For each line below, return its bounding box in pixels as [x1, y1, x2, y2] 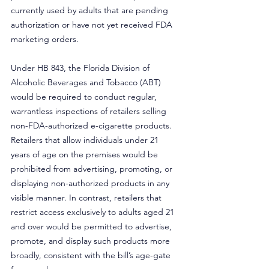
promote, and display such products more [11, 235, 172, 246]
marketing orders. [11, 34, 79, 44]
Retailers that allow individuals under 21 [11, 134, 161, 145]
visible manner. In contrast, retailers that [11, 192, 164, 203]
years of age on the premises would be [11, 149, 160, 160]
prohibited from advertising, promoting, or [11, 163, 175, 174]
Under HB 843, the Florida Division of [11, 62, 152, 73]
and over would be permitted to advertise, [11, 221, 174, 232]
